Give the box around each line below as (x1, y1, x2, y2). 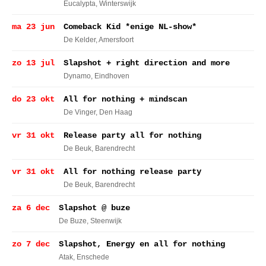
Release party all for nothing (64, 131, 201, 140)
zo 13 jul (12, 58, 55, 68)
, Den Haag (96, 108, 132, 116)
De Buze (59, 217, 87, 225)
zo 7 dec (12, 239, 50, 249)
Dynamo (64, 72, 91, 80)
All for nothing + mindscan (64, 94, 187, 104)
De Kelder (64, 36, 96, 44)
